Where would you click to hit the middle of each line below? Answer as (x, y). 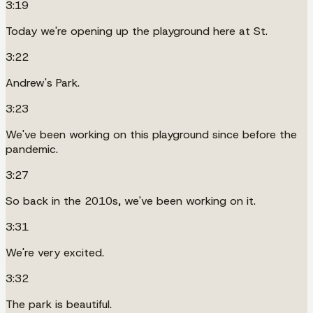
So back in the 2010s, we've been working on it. (131, 201)
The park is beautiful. (59, 304)
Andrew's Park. (43, 82)
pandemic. (32, 149)
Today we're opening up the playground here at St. (137, 31)
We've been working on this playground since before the (151, 134)
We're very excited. (55, 252)
